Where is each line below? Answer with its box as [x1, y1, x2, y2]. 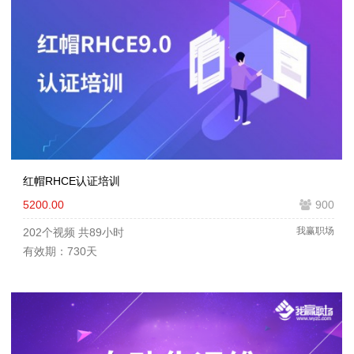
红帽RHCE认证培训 [23, 175, 120, 188]
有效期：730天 [23, 245, 97, 258]
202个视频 [23, 226, 75, 239]
